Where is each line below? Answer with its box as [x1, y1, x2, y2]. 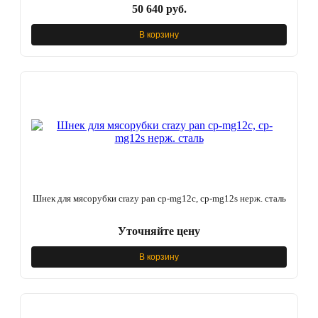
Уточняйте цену [118, 225, 200, 238]
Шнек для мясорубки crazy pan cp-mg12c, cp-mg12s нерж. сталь [32, 193, 286, 204]
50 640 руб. [131, 3, 187, 16]
